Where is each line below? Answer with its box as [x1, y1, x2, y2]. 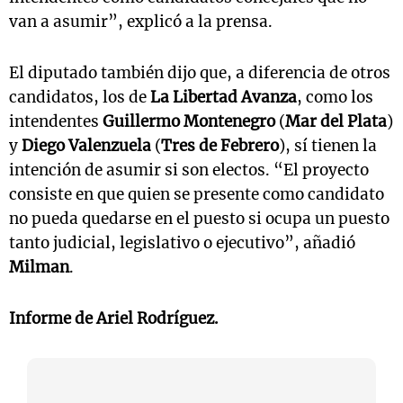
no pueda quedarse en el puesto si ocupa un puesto [9, 209, 390, 228]
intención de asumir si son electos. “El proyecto [9, 160, 369, 180]
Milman [9, 257, 69, 277]
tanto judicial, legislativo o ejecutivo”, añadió [9, 233, 355, 253]
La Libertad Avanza [150, 87, 297, 107]
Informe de [9, 309, 96, 328]
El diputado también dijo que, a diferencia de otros [9, 63, 390, 83]
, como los [297, 87, 373, 107]
